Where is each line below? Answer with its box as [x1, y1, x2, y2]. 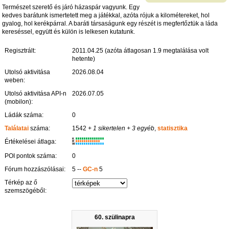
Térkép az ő [5, 178, 38, 186]
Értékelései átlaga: [5, 138, 57, 145]
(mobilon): [5, 98, 33, 105]
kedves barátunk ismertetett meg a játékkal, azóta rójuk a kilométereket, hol [2, 11, 210, 19]
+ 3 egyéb [125, 124, 155, 132]
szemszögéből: [5, 187, 47, 194]
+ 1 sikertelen [86, 124, 126, 132]
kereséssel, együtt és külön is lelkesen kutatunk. [2, 28, 135, 35]
